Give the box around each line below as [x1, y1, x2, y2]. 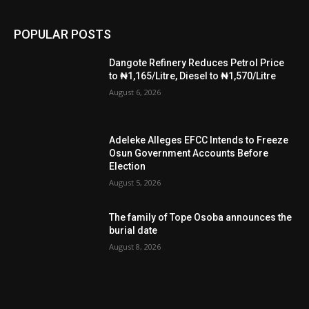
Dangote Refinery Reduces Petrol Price [109, 57, 285, 69]
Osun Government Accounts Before [109, 147, 269, 159]
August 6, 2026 [109, 87, 161, 98]
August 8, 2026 [109, 241, 161, 252]
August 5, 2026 [109, 177, 161, 188]
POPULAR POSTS [14, 27, 111, 42]
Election [109, 160, 146, 172]
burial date [109, 224, 158, 236]
